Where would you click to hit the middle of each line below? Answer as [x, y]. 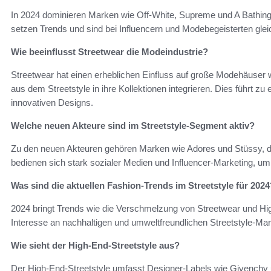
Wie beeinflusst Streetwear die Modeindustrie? [109, 51]
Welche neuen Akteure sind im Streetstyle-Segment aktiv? [133, 125]
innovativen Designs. [52, 102]
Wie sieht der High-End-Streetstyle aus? [95, 245]
